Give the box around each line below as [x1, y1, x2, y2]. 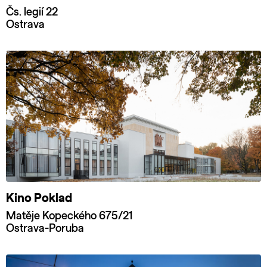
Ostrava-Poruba [6, 223, 84, 234]
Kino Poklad [6, 192, 72, 204]
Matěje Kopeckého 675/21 [6, 210, 132, 222]
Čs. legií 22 [6, 7, 58, 18]
